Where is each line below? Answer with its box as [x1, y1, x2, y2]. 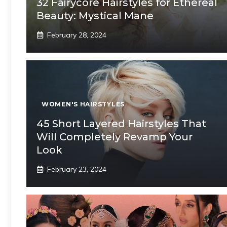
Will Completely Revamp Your [36, 130, 193, 143]
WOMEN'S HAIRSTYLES [42, 100, 125, 108]
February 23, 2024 [47, 164, 106, 174]
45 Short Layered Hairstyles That [36, 117, 206, 130]
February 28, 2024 [47, 30, 106, 40]
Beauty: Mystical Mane [36, 9, 154, 22]
